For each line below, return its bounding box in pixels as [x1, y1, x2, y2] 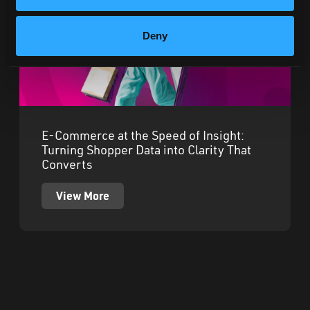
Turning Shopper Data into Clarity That [42, 141, 251, 158]
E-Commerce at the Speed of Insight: [42, 127, 244, 143]
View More [56, 188, 109, 203]
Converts [42, 156, 93, 172]
